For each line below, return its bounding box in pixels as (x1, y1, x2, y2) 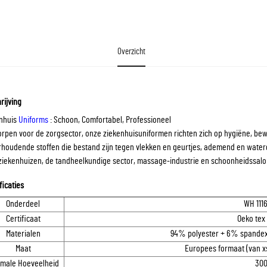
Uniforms (18, 115, 50, 125)
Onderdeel (6, 199, 40, 209)
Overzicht (117, 47, 145, 56)
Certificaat (5, 214, 41, 223)
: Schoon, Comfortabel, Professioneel (50, 115, 171, 125)
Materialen (5, 229, 41, 238)
